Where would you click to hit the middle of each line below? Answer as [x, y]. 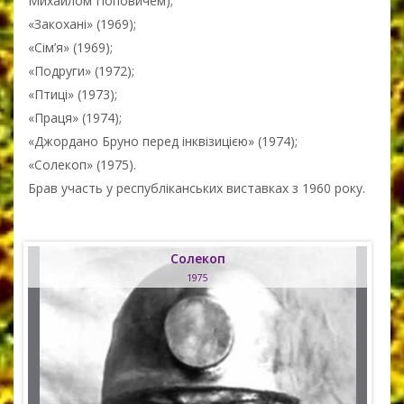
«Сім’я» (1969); [70, 47]
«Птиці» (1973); [73, 94]
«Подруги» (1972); [81, 70]
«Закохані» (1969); [82, 23]
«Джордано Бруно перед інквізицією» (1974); [163, 141]
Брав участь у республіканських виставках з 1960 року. [197, 188]
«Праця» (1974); [75, 117]
